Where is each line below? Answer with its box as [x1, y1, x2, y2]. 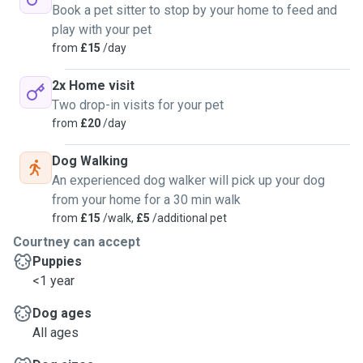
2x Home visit [52, 78, 135, 93]
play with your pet [52, 22, 152, 37]
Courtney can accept [13, 234, 140, 250]
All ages [32, 325, 79, 340]
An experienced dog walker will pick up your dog [52, 173, 325, 188]
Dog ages [32, 305, 92, 321]
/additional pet [150, 211, 227, 224]
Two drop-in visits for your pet [52, 97, 224, 113]
